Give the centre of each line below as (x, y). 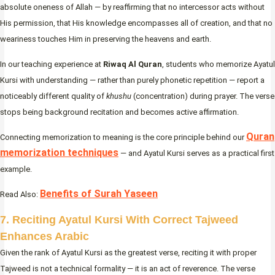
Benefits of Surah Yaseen (99, 194)
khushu (119, 96)
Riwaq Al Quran (133, 64)
